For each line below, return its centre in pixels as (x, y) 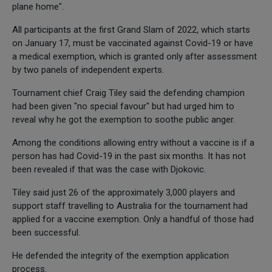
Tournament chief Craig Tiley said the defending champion (128, 93)
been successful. (46, 232)
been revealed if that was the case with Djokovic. (109, 169)
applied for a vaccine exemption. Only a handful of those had (133, 219)
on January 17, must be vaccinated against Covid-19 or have (133, 43)
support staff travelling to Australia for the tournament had (130, 206)
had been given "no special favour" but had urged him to (123, 106)
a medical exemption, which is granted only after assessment (134, 56)
